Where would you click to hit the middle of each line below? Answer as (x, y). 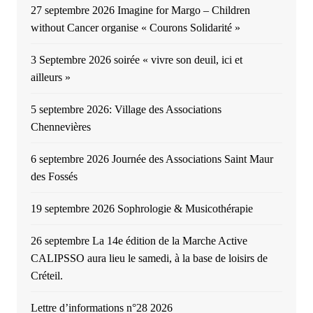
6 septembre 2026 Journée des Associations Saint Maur (152, 159)
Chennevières (60, 127)
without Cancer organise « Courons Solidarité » (135, 28)
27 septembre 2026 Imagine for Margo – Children (140, 10)
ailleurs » (50, 78)
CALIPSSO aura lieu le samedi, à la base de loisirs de (149, 259)
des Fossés (54, 177)
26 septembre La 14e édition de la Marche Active (139, 241)
